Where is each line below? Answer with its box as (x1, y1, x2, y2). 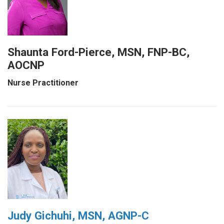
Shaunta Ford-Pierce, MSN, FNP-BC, (7, 45, 189, 58)
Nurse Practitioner (7, 77, 78, 87)
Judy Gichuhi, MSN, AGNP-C (7, 208, 149, 222)
